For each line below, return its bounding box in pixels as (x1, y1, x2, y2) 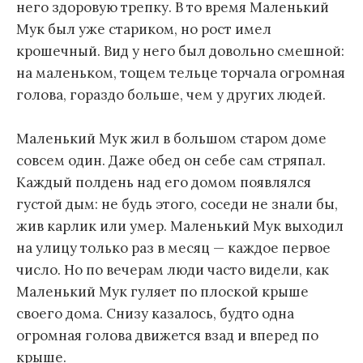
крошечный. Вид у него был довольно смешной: (16, 41, 344, 60)
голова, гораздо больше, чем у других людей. (16, 85, 326, 104)
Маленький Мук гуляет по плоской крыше (16, 282, 309, 301)
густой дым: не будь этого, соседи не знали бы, (16, 194, 338, 213)
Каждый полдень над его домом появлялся (16, 173, 311, 191)
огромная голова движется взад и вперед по (16, 326, 318, 344)
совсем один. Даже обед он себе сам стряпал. (16, 151, 326, 169)
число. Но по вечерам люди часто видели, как (16, 260, 329, 279)
